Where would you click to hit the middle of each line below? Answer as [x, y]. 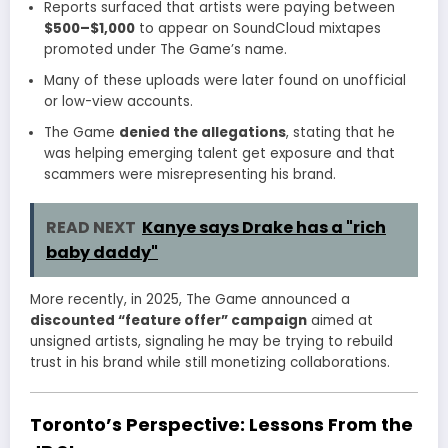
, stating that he [340, 132]
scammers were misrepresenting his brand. [189, 174]
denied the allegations [202, 132]
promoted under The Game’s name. [165, 49]
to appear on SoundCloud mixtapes [257, 28]
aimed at [340, 320]
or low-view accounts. [118, 101]
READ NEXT [91, 227]
